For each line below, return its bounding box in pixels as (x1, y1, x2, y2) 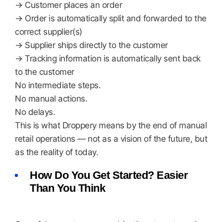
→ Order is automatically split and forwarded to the (15, 13, 207, 23)
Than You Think (30, 182, 105, 194)
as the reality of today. (15, 147, 98, 157)
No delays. (15, 107, 55, 117)
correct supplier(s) (15, 27, 82, 37)
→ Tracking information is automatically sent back (15, 54, 201, 63)
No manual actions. (15, 94, 87, 104)
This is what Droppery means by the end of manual (15, 120, 207, 130)
